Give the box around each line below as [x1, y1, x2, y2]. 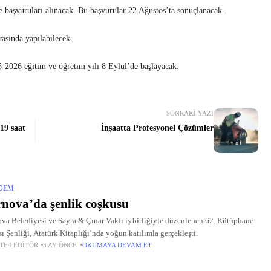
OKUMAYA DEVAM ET [82, 241, 152, 249]
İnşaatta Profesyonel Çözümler [101, 123, 214, 132]
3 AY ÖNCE [59, 241, 77, 249]
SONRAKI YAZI [166, 109, 214, 117]
